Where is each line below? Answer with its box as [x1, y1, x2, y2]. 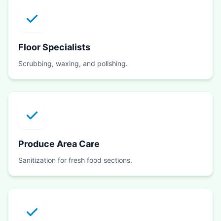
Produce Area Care [18, 139, 100, 149]
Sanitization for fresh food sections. [18, 156, 132, 165]
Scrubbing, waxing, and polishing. [18, 59, 128, 68]
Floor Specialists [18, 42, 90, 53]
